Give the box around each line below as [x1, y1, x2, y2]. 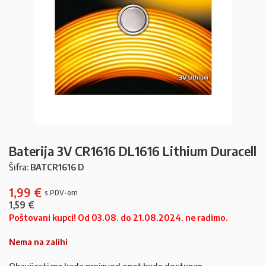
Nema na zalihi [9, 236, 68, 247]
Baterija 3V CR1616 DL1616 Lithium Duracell [9, 142, 256, 159]
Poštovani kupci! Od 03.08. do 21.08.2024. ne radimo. [9, 212, 228, 223]
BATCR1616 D [30, 161, 84, 172]
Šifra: [9, 161, 30, 172]
